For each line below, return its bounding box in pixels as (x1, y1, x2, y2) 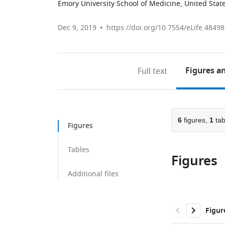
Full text (138, 65, 168, 77)
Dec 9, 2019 (58, 23, 96, 33)
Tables (68, 145, 89, 155)
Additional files (68, 169, 119, 179)
